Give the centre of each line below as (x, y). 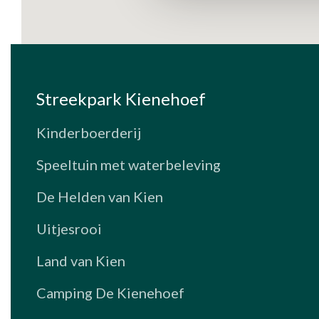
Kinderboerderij (89, 132)
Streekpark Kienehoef (121, 98)
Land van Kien (81, 260)
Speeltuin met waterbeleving (129, 164)
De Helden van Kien (100, 196)
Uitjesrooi (69, 228)
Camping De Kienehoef (111, 292)
